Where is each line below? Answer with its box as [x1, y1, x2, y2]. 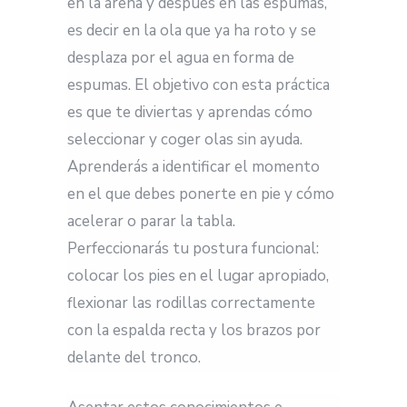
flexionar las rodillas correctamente [67, 292, 315, 313]
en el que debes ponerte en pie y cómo [67, 183, 334, 204]
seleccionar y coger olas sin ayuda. [67, 128, 303, 150]
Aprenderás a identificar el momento [67, 155, 320, 177]
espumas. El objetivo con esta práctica [67, 74, 330, 95]
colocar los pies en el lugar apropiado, [67, 264, 329, 286]
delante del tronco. [67, 346, 201, 368]
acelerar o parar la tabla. [67, 210, 239, 232]
